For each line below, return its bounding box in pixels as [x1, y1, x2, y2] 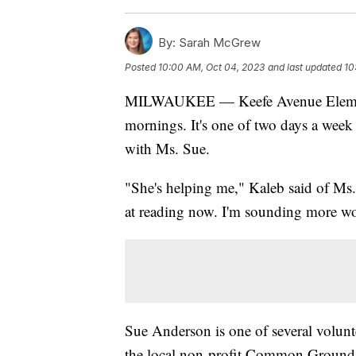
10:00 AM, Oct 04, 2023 [158, 60, 265, 73]
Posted [125, 60, 158, 73]
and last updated [268, 60, 342, 73]
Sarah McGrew [176, 34, 261, 50]
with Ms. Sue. [125, 137, 210, 158]
